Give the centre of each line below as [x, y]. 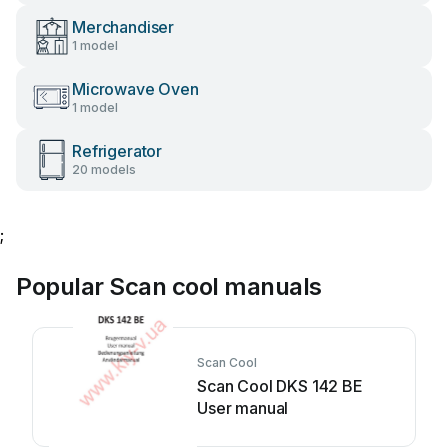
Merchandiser [123, 27]
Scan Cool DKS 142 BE [280, 386]
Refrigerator [117, 151]
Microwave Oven [135, 89]
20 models [104, 169]
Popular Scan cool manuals [169, 286]
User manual [243, 408]
